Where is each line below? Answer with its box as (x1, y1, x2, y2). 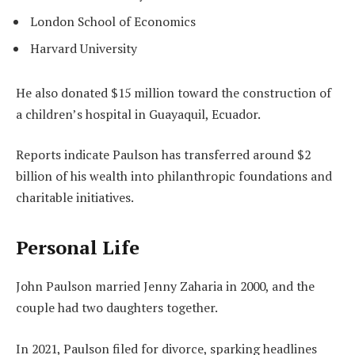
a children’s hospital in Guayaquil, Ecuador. (16, 105, 261, 123)
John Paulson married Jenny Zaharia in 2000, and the (16, 277, 315, 296)
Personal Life (16, 235, 139, 261)
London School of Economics (30, 12, 196, 30)
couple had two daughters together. (16, 299, 218, 317)
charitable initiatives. (16, 189, 134, 207)
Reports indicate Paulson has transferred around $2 (16, 146, 311, 164)
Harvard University (30, 39, 137, 57)
